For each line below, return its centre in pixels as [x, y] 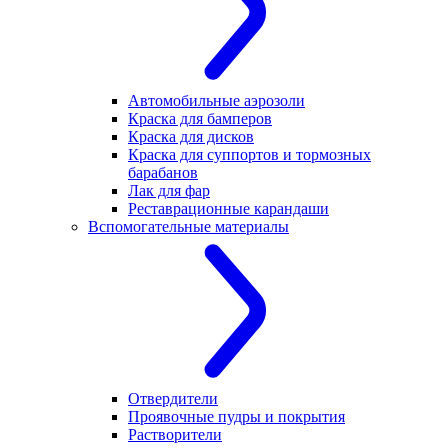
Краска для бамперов [200, 118]
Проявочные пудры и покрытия [236, 416]
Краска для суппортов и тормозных [249, 154]
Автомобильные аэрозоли [216, 100]
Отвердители [173, 398]
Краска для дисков [191, 136]
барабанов [163, 172]
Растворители [175, 434]
